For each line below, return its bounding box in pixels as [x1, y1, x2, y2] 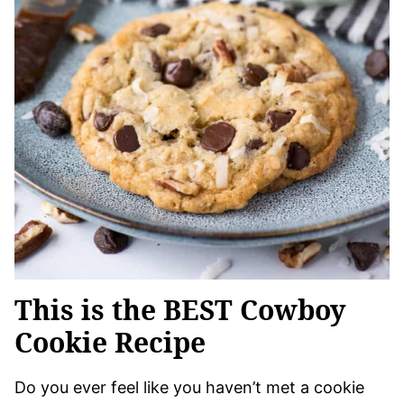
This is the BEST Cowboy [14, 290, 345, 328]
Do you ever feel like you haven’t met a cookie [14, 377, 364, 397]
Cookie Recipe [14, 323, 206, 361]
